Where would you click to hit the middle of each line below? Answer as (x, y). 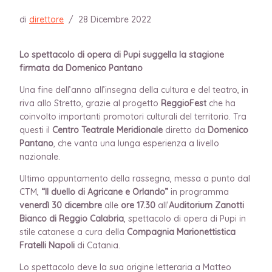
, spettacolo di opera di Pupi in (185, 218)
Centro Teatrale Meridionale (107, 130)
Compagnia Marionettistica (181, 232)
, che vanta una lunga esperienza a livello (136, 143)
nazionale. (41, 156)
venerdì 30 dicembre (61, 205)
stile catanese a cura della (73, 232)
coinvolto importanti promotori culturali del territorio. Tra (133, 116)
